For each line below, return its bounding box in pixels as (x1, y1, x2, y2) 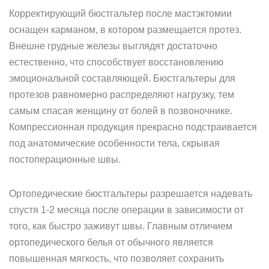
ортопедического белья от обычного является (9, 237, 213, 247)
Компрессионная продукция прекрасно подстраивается (9, 122, 257, 132)
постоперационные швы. (9, 154, 121, 165)
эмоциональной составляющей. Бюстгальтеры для (9, 73, 235, 83)
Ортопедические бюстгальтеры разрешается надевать (9, 189, 252, 199)
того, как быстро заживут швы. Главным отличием (9, 221, 232, 231)
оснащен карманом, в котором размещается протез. (9, 25, 241, 35)
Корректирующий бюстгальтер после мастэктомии (9, 8, 232, 19)
